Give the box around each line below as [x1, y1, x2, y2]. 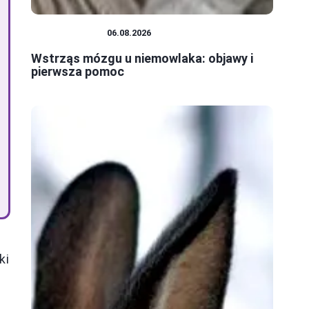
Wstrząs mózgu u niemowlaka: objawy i [31, 51, 253, 66]
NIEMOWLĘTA [38, 28, 100, 39]
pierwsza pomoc [31, 64, 124, 79]
